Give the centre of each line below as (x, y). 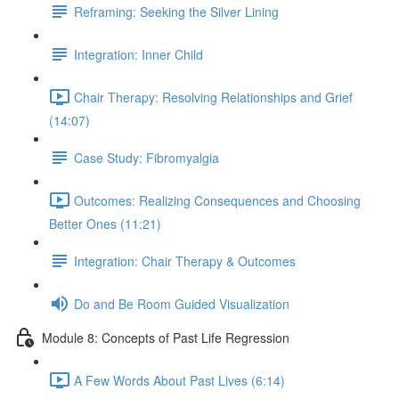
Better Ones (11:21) (105, 224)
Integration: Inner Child (138, 54)
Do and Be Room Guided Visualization (182, 303)
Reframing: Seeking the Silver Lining (176, 11)
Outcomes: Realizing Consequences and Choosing (217, 200)
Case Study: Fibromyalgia (147, 157)
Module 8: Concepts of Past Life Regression (166, 337)
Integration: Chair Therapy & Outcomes (185, 261)
